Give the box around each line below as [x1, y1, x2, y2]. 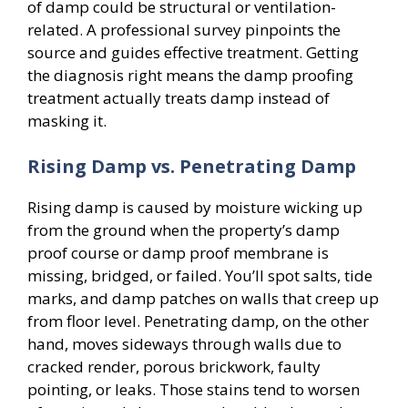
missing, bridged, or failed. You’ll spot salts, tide [27, 264, 372, 286]
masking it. [27, 110, 107, 131]
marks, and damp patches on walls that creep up [27, 287, 379, 309]
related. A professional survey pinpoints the [27, 19, 341, 40]
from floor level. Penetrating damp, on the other [27, 310, 369, 331]
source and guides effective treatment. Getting [27, 42, 359, 63]
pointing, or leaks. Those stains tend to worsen [27, 378, 360, 400]
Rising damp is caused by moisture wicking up [27, 196, 362, 218]
